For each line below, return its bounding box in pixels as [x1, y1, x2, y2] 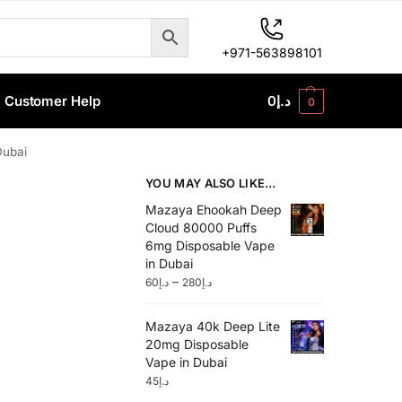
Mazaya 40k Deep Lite [145, 319, 281, 335]
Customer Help [4, 92, 100, 109]
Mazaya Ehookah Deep [145, 201, 283, 217]
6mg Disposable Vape [145, 237, 275, 253]
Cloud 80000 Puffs [145, 219, 258, 235]
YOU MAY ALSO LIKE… [145, 176, 276, 190]
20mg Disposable [145, 336, 249, 353]
